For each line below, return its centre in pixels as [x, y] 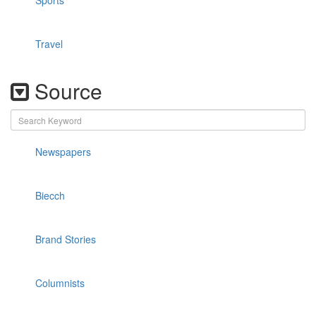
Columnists [60, 283]
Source [66, 91]
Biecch [50, 195]
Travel [49, 44]
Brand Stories [66, 239]
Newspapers [63, 152]
